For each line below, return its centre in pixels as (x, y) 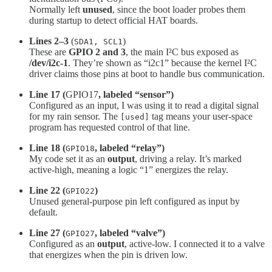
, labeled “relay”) (130, 148)
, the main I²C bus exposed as (182, 52)
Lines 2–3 (50, 41)
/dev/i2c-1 (49, 63)
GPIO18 (80, 149)
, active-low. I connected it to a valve (195, 244)
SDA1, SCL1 (98, 42)
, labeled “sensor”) (136, 95)
